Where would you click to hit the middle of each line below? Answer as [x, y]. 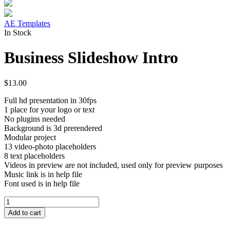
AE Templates [27, 23]
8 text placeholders [34, 156]
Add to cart [25, 213]
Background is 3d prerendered [53, 128]
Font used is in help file [42, 183]
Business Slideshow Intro [91, 58]
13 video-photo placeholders [50, 146]
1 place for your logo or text [49, 109]
